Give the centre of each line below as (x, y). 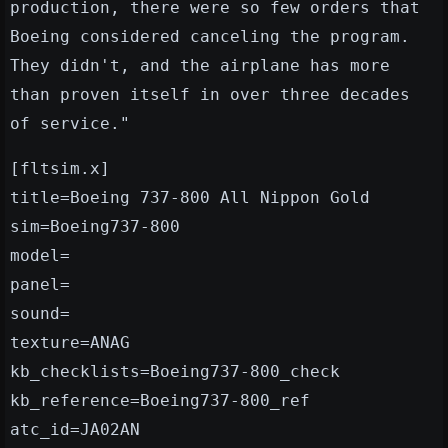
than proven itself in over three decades (210, 95)
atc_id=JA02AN (75, 430)
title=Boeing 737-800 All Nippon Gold (190, 198)
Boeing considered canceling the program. (210, 37)
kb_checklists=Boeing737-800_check (175, 372)
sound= (40, 314)
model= (40, 256)
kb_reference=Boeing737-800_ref (160, 401)
